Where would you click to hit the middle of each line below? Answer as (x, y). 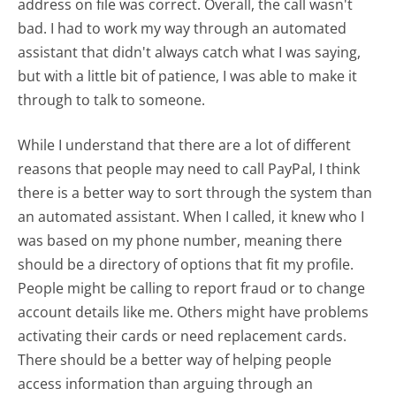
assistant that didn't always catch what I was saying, (190, 52)
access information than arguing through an (166, 383)
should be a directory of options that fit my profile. (186, 264)
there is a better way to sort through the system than (195, 192)
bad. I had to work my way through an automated (183, 28)
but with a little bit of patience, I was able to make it (188, 76)
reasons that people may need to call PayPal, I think (189, 168)
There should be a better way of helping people (175, 359)
